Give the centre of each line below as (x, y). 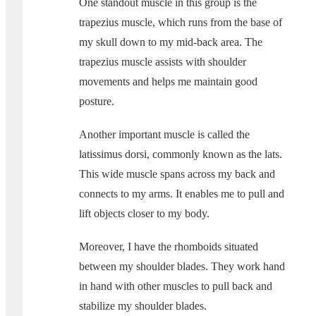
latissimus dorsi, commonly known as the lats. (181, 154)
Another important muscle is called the (164, 135)
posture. (97, 102)
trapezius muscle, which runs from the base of (181, 23)
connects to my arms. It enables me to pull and (182, 194)
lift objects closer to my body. (144, 214)
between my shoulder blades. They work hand (182, 267)
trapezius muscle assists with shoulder (163, 62)
